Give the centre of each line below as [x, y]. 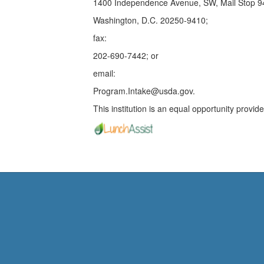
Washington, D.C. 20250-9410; [152, 20]
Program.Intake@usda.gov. [146, 90]
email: [106, 73]
